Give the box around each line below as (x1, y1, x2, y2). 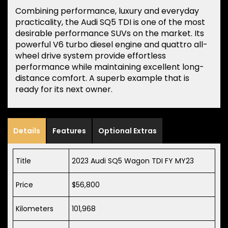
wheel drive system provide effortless (15, 49, 166, 62)
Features (52, 125, 86, 136)
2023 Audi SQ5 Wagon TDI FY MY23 (72, 155, 194, 166)
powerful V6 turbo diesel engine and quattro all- (15, 38, 208, 50)
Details (13, 125, 40, 136)
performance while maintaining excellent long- (15, 61, 204, 73)
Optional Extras (98, 125, 157, 136)
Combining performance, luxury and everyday (15, 5, 199, 17)
